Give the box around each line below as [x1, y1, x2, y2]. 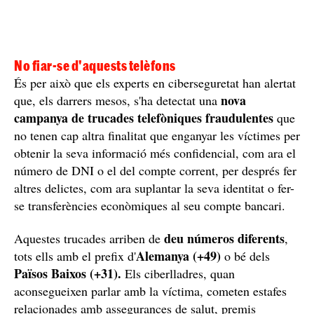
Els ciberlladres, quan [121, 264, 235, 282]
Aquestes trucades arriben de [14, 229, 164, 247]
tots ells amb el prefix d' [14, 247, 136, 264]
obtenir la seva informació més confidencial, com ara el [14, 144, 296, 161]
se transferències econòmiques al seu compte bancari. [14, 196, 289, 214]
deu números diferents [164, 228, 285, 247]
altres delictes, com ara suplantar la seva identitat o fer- [14, 179, 294, 196]
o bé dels [221, 247, 270, 264]
